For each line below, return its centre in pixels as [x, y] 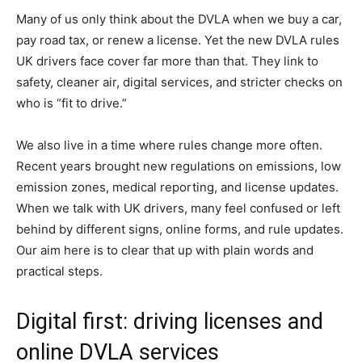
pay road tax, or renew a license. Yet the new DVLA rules [178, 40]
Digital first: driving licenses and [170, 322]
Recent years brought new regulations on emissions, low [179, 166]
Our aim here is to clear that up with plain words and [165, 250]
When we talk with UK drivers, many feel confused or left [178, 208]
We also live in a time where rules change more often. [169, 145]
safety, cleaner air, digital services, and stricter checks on [179, 82]
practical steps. [59, 271]
